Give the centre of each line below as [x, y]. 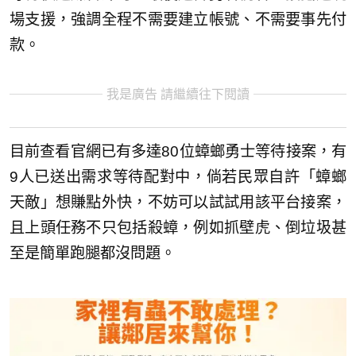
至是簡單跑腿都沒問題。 [93, 253]
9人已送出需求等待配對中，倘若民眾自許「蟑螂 [178, 177]
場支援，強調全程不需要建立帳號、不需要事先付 [178, 19]
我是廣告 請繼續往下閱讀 [178, 94]
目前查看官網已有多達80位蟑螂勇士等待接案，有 [178, 152]
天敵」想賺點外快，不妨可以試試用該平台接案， [178, 203]
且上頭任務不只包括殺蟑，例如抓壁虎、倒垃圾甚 [178, 228]
